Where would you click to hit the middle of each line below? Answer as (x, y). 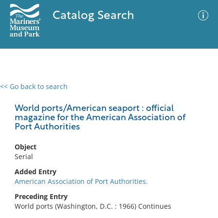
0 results (21, 92)
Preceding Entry (41, 196)
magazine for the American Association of (100, 118)
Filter (196, 96)
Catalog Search (93, 16)
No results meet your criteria (107, 146)
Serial (24, 156)
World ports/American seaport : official (94, 109)
